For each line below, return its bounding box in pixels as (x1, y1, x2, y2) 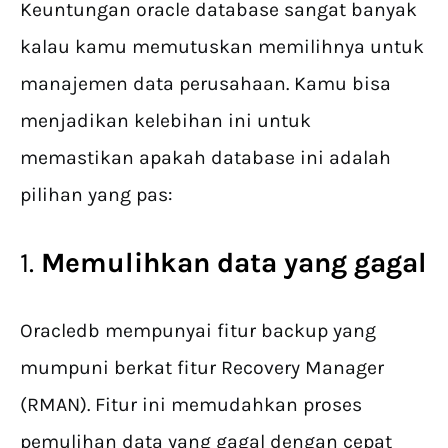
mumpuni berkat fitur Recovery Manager (20, 356, 384, 380)
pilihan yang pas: (20, 183, 173, 207)
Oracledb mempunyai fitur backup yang (20, 319, 376, 343)
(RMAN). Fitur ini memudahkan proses (20, 393, 362, 417)
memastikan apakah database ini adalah (20, 146, 391, 170)
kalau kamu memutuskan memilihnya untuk (20, 35, 424, 59)
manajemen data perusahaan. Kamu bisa (20, 72, 391, 96)
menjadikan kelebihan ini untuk (20, 109, 311, 133)
